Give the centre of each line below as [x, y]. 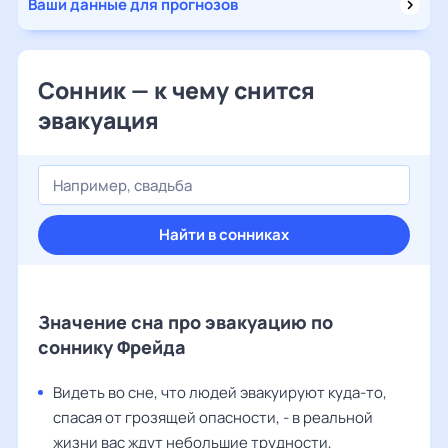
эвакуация [98, 120]
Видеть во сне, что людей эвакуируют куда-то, [220, 392]
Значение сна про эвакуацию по [185, 322]
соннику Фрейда [112, 347]
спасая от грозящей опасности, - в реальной [213, 417]
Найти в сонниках [224, 234]
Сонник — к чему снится [176, 90]
